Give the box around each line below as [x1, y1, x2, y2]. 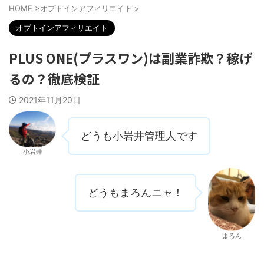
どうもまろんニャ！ [88, 186, 183, 199]
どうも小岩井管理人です [81, 130, 197, 143]
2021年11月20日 [19, 95, 81, 105]
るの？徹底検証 [9, 69, 100, 88]
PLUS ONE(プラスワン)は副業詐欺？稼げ [9, 48, 252, 68]
